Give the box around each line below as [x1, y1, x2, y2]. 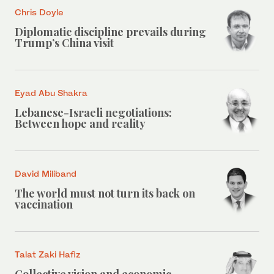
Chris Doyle [15, 6, 64, 17]
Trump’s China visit [15, 35, 114, 50]
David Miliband [15, 168, 76, 179]
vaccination [15, 196, 73, 212]
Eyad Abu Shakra [15, 87, 87, 98]
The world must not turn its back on [15, 185, 195, 201]
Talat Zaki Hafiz [15, 248, 81, 259]
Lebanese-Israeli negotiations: [15, 105, 172, 120]
